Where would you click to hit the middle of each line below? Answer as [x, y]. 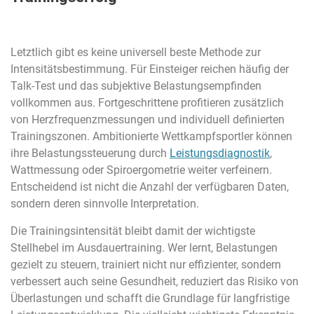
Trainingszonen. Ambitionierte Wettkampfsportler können [151, 137]
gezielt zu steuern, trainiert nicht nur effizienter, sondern [146, 265]
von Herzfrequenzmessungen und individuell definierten [148, 120]
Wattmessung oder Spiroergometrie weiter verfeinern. [141, 170]
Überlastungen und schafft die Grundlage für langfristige [150, 299]
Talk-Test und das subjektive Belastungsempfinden [136, 86]
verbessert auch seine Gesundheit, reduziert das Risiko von [155, 282]
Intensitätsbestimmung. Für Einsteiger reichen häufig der [150, 69]
